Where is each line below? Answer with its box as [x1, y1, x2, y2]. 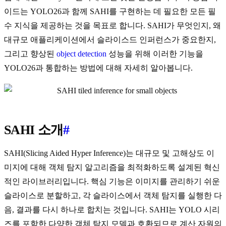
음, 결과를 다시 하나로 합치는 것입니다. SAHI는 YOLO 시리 [4, 205, 220, 214]
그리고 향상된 [4, 49, 56, 59]
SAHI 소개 [4, 123, 64, 138]
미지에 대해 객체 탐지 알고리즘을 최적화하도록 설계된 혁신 [4, 163, 220, 172]
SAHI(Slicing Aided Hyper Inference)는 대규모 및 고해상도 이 [4, 149, 214, 158]
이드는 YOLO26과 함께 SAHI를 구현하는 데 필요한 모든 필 [4, 7, 216, 16]
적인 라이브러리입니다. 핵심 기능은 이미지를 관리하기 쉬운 [4, 177, 220, 186]
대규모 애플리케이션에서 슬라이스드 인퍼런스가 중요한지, [4, 35, 216, 44]
